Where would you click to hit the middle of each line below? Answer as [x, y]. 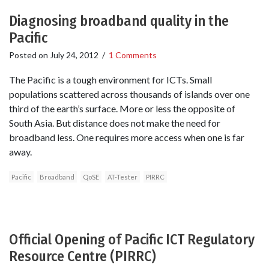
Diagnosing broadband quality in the [119, 21]
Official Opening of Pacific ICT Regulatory [132, 239]
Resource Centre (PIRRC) [83, 256]
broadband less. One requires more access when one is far [127, 137]
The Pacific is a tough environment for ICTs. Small [110, 79]
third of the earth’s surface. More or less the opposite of [122, 108]
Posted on [29, 55]
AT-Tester [122, 177]
